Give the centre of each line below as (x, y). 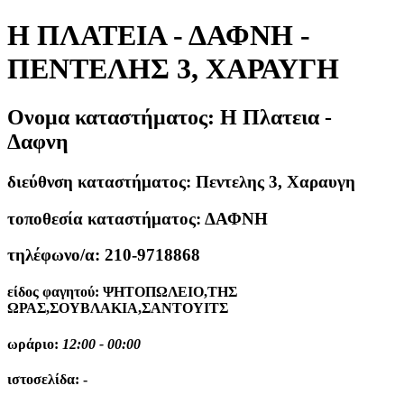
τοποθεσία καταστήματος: (106, 218)
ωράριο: (35, 344)
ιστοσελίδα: (45, 380)
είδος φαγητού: (55, 292)
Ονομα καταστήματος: (114, 117)
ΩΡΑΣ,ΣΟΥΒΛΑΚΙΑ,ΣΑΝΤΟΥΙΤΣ (118, 308)
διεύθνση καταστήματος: (101, 181)
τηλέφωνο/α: (56, 255)
